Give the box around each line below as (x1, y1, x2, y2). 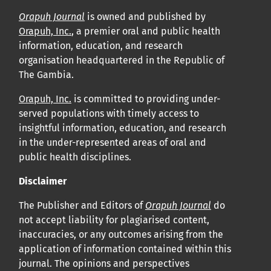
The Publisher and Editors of (19, 200, 145, 212)
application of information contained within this (19, 243, 231, 255)
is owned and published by (85, 11, 206, 23)
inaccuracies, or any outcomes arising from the (19, 229, 223, 241)
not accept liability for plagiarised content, (19, 214, 209, 226)
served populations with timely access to (19, 108, 199, 120)
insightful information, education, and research (19, 122, 226, 134)
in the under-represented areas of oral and (19, 137, 206, 149)
